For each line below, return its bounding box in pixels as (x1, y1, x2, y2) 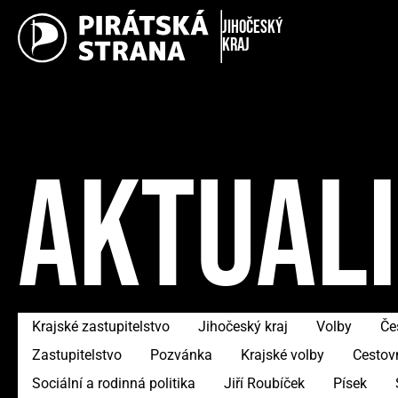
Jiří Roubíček (224, 375, 305, 392)
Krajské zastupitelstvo (32, 318, 170, 335)
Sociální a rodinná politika (32, 375, 195, 392)
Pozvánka (150, 346, 212, 363)
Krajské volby (241, 346, 324, 363)
